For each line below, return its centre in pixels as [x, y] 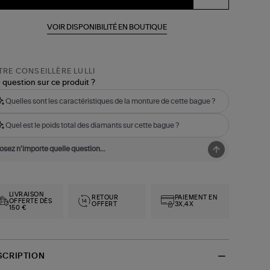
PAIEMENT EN [196, 198]
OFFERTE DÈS [30, 201]
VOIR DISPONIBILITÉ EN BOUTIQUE [107, 27]
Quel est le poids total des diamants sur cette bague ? [92, 125]
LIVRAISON [27, 194]
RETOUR [105, 198]
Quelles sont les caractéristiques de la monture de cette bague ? [110, 101]
